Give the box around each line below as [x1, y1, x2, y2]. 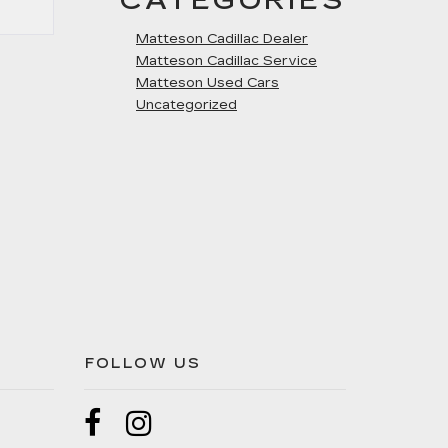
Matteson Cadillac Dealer [136, 31, 308, 47]
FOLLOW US [84, 355, 202, 372]
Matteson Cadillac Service [136, 53, 317, 69]
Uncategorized [136, 97, 237, 113]
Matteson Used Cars [136, 75, 279, 91]
